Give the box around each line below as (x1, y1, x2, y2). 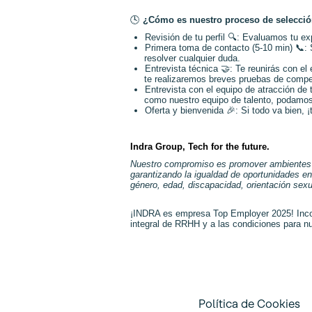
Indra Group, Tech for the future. (130, 141, 270, 152)
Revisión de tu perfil (144, 32, 228, 43)
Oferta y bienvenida (144, 105, 226, 116)
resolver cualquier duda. (144, 53, 241, 64)
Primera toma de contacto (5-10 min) (144, 42, 295, 54)
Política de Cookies (198, 296, 300, 311)
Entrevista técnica (144, 63, 221, 75)
